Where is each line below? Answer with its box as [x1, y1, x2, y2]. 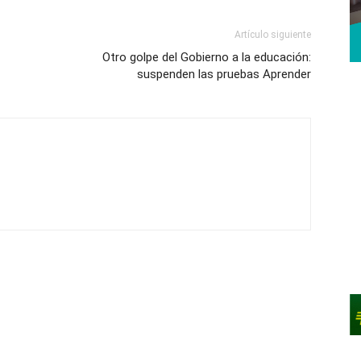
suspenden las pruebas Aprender [137, 66, 311, 81]
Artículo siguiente [234, 28, 311, 40]
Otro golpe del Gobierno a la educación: [102, 49, 311, 64]
